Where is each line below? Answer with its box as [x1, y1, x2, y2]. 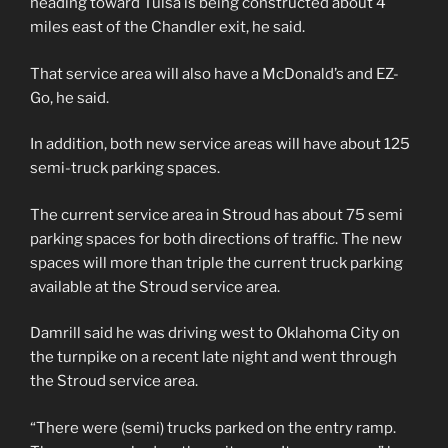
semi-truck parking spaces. [30, 159, 220, 177]
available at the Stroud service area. [30, 277, 280, 296]
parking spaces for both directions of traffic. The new [30, 229, 402, 248]
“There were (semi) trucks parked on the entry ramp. [30, 418, 396, 437]
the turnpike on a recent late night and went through [30, 348, 397, 366]
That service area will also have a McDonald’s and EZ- [30, 64, 399, 83]
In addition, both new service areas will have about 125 [30, 135, 410, 153]
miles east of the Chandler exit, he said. [30, 18, 305, 36]
